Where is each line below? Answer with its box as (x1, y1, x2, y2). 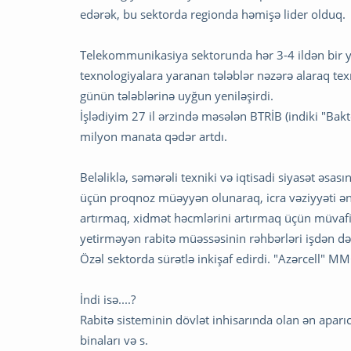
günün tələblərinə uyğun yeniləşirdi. (80, 88, 277, 104)
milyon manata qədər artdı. (80, 128, 227, 145)
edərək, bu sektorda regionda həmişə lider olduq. (80, 6, 349, 23)
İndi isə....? (80, 291, 139, 308)
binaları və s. (80, 332, 151, 349)
